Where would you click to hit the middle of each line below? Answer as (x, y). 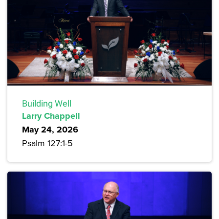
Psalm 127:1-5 (47, 143)
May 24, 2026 (50, 129)
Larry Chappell (51, 116)
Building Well (47, 103)
